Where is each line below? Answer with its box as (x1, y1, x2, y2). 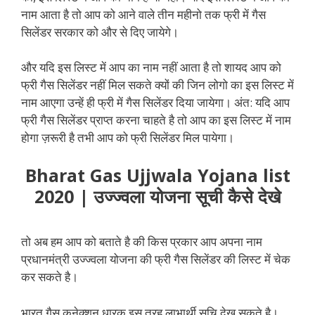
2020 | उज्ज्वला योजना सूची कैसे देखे (34, 184, 281, 208)
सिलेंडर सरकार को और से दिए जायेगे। (21, 23, 179, 40)
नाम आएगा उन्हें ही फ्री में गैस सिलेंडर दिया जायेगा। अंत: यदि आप (21, 94, 290, 111)
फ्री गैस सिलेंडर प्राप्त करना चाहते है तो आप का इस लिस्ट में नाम (21, 112, 291, 129)
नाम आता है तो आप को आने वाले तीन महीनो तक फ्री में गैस (21, 6, 266, 22)
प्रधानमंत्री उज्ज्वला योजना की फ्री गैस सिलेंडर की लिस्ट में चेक (21, 251, 290, 268)
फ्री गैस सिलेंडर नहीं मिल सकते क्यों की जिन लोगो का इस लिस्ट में (21, 77, 294, 94)
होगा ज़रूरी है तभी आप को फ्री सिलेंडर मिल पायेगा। (21, 129, 234, 146)
